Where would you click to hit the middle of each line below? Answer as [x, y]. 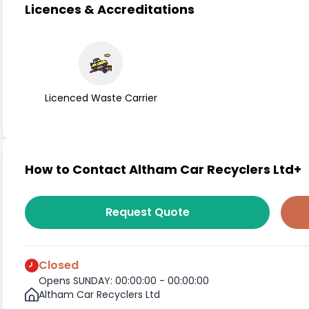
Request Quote [147, 212]
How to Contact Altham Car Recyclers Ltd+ [163, 169]
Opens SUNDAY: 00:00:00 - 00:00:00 [124, 281]
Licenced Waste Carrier [101, 98]
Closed [59, 265]
